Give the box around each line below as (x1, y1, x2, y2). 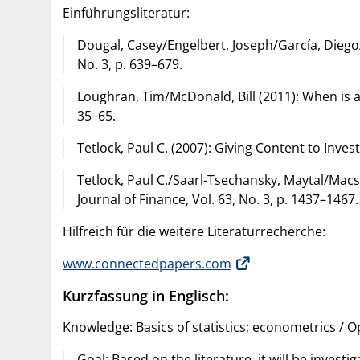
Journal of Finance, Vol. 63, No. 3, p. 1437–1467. (77, 190, 358, 208)
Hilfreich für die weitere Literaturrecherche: (63, 222, 325, 240)
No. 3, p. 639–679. (77, 55, 182, 73)
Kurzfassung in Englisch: (63, 284, 229, 305)
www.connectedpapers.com (63, 254, 231, 272)
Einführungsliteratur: (63, 3, 190, 22)
